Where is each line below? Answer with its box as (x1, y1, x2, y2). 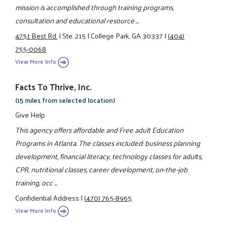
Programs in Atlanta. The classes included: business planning (15, 136, 201, 150)
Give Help (15, 107, 46, 121)
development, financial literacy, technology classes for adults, (15, 149, 203, 163)
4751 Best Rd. (15, 29, 58, 43)
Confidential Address (15, 191, 80, 205)
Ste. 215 (62, 29, 86, 43)
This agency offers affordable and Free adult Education (15, 123, 184, 137)
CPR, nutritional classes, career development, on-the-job (15, 163, 188, 176)
